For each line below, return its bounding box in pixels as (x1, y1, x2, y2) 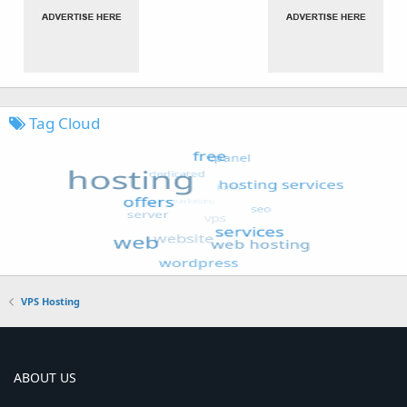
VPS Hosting (20, 294, 80, 309)
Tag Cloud (25, 113, 100, 134)
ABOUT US (14, 369, 76, 387)
